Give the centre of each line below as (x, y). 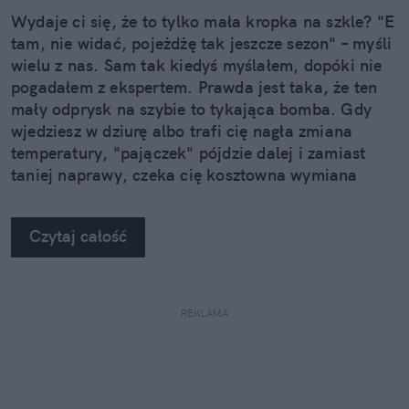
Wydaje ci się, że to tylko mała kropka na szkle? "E (203, 21)
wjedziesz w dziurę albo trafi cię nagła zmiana (182, 131)
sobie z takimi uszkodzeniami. (123, 240)
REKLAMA (204, 313)
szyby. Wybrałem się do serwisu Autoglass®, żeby (199, 196)
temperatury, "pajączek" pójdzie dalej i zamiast (189, 152)
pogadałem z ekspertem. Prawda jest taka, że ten (194, 87)
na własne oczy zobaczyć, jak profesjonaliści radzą (201, 218)
